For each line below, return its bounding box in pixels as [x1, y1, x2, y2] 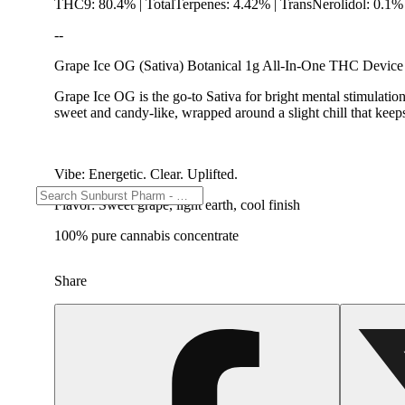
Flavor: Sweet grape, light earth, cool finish [54, 196, 300, 212]
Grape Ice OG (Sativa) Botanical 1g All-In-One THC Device [54, 57, 403, 73]
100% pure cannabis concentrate [54, 227, 239, 243]
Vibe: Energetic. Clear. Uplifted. [54, 165, 238, 182]
